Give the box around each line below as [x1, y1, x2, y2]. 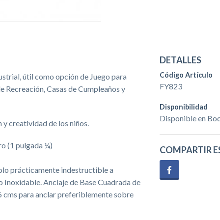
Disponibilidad [159, 102, 208, 111]
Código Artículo [159, 70, 213, 79]
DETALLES [159, 54, 201, 65]
